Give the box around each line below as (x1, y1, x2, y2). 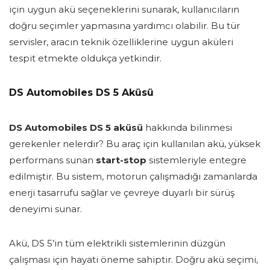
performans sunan (9, 154, 96, 166)
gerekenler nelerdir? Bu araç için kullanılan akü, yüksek (9, 138, 260, 150)
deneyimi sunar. (9, 203, 82, 215)
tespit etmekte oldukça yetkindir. (9, 52, 162, 64)
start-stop (96, 154, 146, 166)
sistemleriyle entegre (146, 154, 246, 166)
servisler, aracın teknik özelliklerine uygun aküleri (9, 36, 233, 48)
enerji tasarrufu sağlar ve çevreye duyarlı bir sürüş (9, 187, 234, 199)
